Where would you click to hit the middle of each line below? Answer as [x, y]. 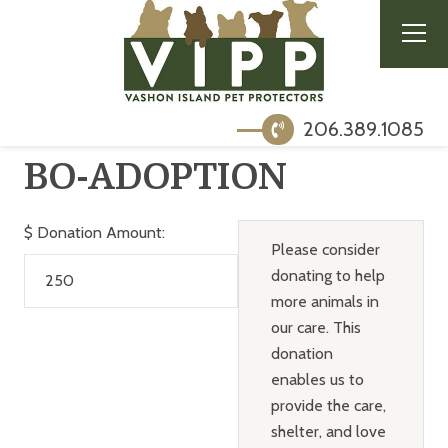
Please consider [325, 249]
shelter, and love [328, 431]
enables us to [317, 379]
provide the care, [328, 405]
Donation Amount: [100, 232]
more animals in [324, 301]
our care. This [315, 327]
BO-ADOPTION [155, 177]
